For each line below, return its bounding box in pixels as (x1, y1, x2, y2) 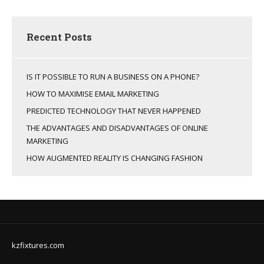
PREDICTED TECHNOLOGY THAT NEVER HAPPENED (27, 105, 201, 116)
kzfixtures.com (12, 239, 64, 250)
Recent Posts (27, 29, 92, 44)
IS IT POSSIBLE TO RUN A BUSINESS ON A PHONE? (27, 71, 199, 82)
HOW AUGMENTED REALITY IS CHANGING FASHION (27, 152, 203, 163)
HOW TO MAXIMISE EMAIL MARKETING (27, 88, 159, 99)
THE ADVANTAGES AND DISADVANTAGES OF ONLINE (27, 122, 208, 133)
